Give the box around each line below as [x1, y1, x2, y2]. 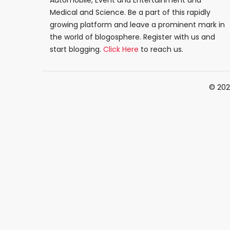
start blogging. [50, 44, 103, 55]
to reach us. [139, 44, 183, 55]
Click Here [103, 44, 139, 55]
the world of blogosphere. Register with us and [50, 32, 215, 43]
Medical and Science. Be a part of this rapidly [50, 7, 210, 18]
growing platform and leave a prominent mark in [50, 20, 225, 30]
